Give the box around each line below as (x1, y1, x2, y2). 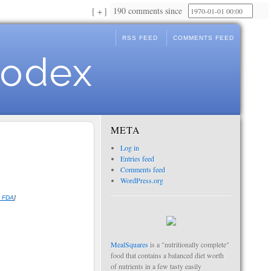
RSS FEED (122, 34, 158, 41)
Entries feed (120, 154, 154, 163)
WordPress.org (120, 175, 163, 185)
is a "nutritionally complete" (148, 240, 229, 249)
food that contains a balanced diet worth (111, 250, 224, 260)
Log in (120, 143, 139, 152)
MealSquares (111, 240, 148, 249)
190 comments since (113, 5, 184, 16)
